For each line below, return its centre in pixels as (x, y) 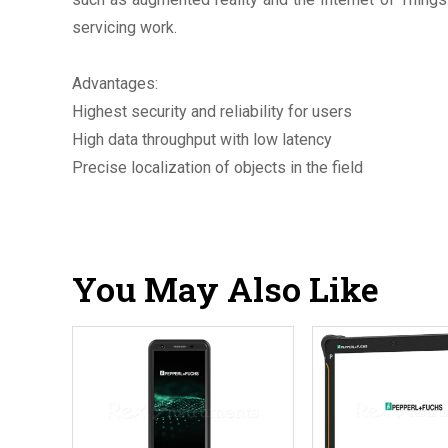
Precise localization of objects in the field (217, 167)
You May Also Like (225, 288)
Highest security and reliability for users (212, 111)
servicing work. (124, 27)
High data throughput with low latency (202, 139)
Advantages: (115, 83)
